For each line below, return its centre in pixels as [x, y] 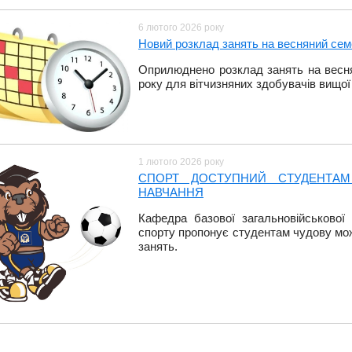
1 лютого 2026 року [181, 162]
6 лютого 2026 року [181, 28]
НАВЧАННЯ [171, 192]
